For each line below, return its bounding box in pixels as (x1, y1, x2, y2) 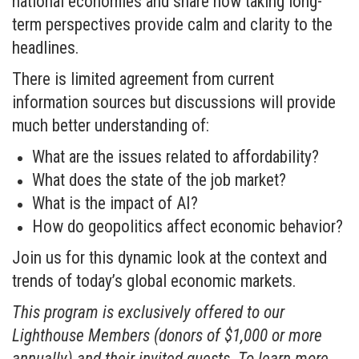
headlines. (12, 38, 79, 58)
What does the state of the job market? (32, 170, 286, 190)
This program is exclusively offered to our (12, 302, 284, 322)
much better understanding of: (12, 115, 209, 135)
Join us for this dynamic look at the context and (12, 248, 327, 268)
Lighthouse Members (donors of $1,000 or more (12, 325, 322, 345)
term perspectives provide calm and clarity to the (12, 14, 333, 34)
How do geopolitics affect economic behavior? (32, 216, 343, 236)
